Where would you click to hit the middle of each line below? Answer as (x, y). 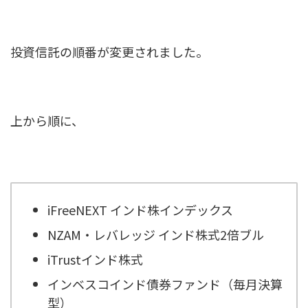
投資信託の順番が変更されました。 (109, 52)
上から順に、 (47, 120)
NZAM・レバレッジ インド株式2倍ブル (156, 234)
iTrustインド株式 (95, 259)
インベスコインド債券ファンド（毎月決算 (165, 284)
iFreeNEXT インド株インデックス (140, 209)
